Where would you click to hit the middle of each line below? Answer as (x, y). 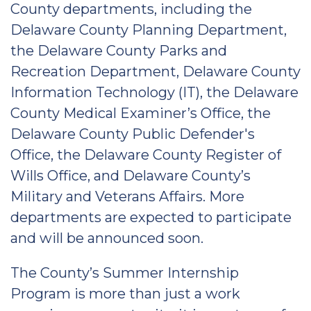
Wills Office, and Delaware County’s (131, 176)
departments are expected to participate (151, 217)
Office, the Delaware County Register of (146, 155)
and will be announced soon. (107, 238)
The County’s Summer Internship (125, 273)
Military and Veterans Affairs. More (127, 196)
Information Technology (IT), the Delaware (154, 92)
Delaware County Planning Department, (149, 30)
